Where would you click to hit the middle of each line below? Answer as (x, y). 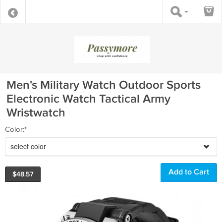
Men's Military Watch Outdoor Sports (104, 85)
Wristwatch (36, 113)
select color (28, 146)
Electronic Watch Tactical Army (88, 99)
